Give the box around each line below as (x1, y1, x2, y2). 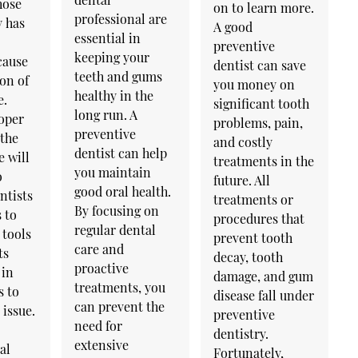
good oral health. (74, 182, 171, 200)
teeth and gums (74, 67, 162, 85)
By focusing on (74, 201, 159, 219)
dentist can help (74, 144, 167, 161)
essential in (74, 29, 141, 46)
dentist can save (213, 56, 306, 74)
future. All (213, 171, 270, 189)
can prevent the (74, 297, 165, 315)
